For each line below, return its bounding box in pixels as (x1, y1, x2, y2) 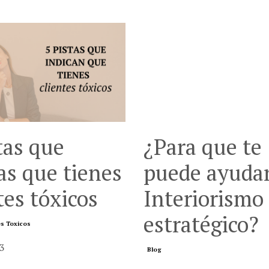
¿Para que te (144, 132, 262, 161)
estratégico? (144, 210, 259, 238)
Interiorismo (144, 184, 264, 213)
